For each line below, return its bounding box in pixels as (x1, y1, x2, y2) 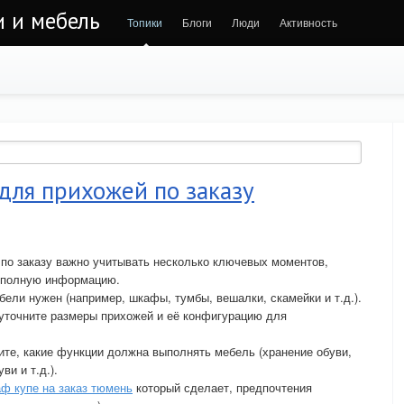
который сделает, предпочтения (133, 379, 312, 396)
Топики (127, 14, 162, 30)
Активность (280, 14, 337, 30)
